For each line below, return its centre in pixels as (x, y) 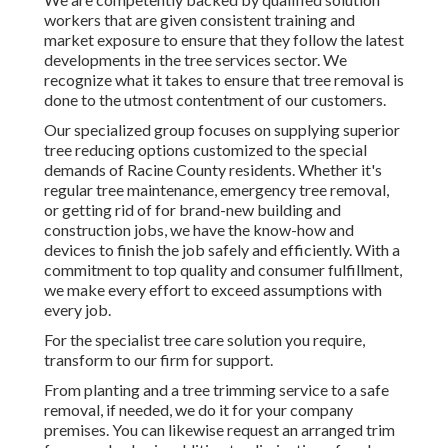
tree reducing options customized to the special (205, 150)
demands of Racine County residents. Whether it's (213, 170)
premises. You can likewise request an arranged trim (219, 430)
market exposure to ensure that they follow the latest (224, 40)
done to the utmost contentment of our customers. (215, 100)
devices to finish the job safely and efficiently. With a (222, 250)
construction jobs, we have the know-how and (199, 230)
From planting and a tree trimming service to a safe (216, 390)
